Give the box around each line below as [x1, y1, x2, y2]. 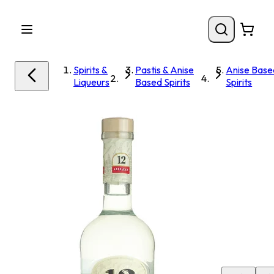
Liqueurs [73, 76, 109, 88]
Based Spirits [135, 76, 190, 88]
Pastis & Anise [135, 64, 194, 76]
